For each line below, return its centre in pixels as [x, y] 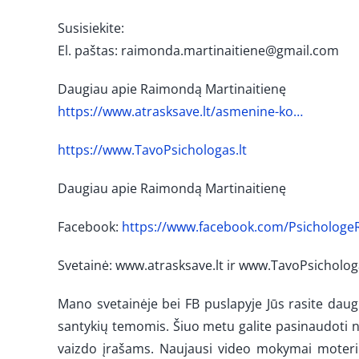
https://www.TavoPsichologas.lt [152, 149]
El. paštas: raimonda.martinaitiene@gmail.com [198, 50]
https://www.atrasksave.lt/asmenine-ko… [180, 111]
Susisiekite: [91, 28]
